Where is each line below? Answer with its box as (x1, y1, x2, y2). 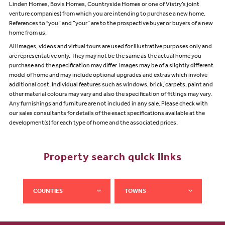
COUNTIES (33, 189, 63, 195)
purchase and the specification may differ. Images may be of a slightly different (9, 63, 213, 70)
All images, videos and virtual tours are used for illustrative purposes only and (9, 44, 212, 51)
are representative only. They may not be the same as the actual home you (9, 54, 201, 60)
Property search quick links (43, 153, 182, 164)
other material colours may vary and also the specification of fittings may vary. (9, 92, 212, 98)
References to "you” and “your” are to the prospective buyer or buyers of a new (9, 21, 213, 27)
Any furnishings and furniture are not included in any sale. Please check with (9, 101, 208, 108)
